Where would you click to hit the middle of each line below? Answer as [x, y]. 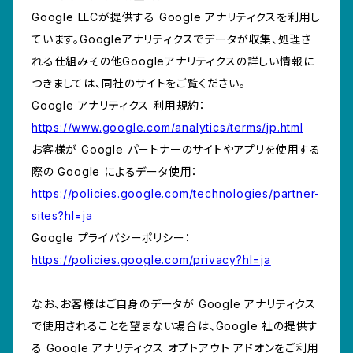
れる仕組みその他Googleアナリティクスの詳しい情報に [173, 61]
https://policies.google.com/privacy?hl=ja [151, 260]
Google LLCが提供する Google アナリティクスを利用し [176, 17]
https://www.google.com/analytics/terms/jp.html [167, 128]
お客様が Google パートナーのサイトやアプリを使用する [176, 150]
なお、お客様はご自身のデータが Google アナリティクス [174, 304]
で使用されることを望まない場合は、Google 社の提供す [175, 326]
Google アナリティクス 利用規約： [119, 106]
